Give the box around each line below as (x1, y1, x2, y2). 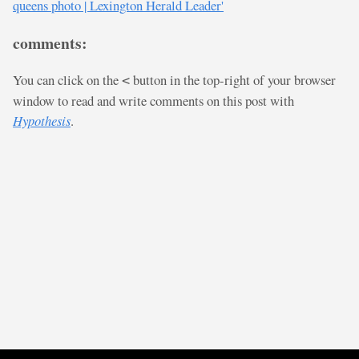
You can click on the (13, 71, 122, 90)
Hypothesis (13, 111, 71, 130)
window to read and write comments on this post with (13, 91, 294, 111)
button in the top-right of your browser (130, 71, 336, 90)
